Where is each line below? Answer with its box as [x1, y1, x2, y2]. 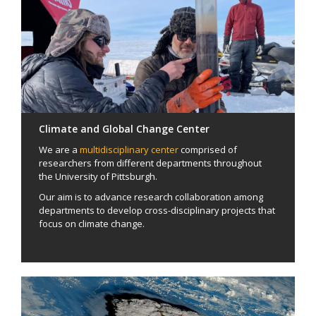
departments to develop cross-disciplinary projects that [39, 203, 275, 217]
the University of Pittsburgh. [39, 169, 157, 183]
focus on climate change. [39, 217, 145, 230]
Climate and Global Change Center [39, 121, 209, 135]
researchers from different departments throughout [39, 156, 262, 169]
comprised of [178, 142, 237, 156]
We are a [39, 142, 80, 156]
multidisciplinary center [80, 142, 178, 156]
